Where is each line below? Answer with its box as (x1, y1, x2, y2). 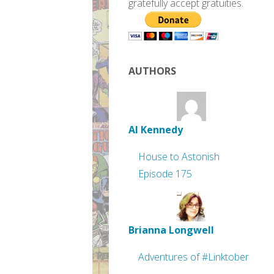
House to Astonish (138, 150, 220, 163)
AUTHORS (128, 64, 176, 78)
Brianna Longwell (128, 223, 214, 237)
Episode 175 (138, 167, 192, 180)
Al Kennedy (128, 123, 183, 136)
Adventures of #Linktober (138, 250, 249, 264)
